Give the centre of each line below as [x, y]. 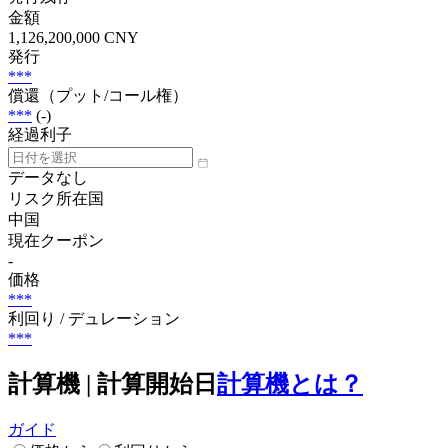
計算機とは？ [290, 383]
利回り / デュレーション [94, 318]
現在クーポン [56, 240]
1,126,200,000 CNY [73, 37]
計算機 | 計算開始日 [112, 383]
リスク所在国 [56, 198]
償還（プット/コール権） [98, 95]
